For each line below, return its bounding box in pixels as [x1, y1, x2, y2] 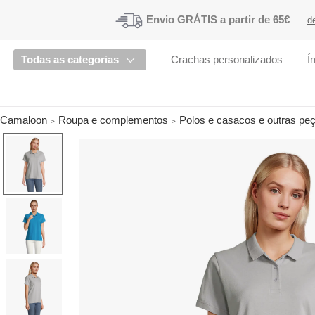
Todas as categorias [21, 53, 120, 66]
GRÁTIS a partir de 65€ [176, 13, 290, 25]
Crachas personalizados [171, 53, 283, 66]
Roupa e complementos [58, 114, 168, 127]
